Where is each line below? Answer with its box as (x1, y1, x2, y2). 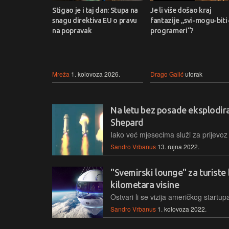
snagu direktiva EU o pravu (52, 16, 137, 25)
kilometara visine (110, 179, 179, 190)
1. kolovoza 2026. (71, 69, 120, 78)
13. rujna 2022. (157, 142, 199, 151)
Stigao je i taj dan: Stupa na (52, 6, 138, 14)
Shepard (110, 117, 144, 127)
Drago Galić (150, 69, 184, 78)
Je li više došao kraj (150, 6, 212, 14)
